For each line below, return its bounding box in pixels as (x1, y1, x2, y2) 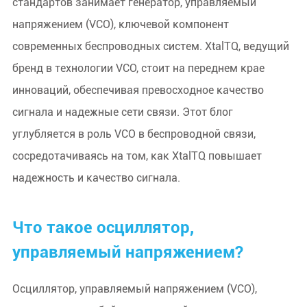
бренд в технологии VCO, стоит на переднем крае (12, 62, 265, 75)
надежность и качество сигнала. (12, 171, 180, 184)
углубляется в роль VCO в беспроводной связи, (12, 127, 256, 140)
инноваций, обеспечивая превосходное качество (12, 84, 264, 97)
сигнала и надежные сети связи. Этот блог (12, 106, 233, 119)
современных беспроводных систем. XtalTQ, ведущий (12, 40, 289, 53)
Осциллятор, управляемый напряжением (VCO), (12, 282, 257, 295)
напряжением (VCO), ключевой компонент (12, 18, 229, 31)
